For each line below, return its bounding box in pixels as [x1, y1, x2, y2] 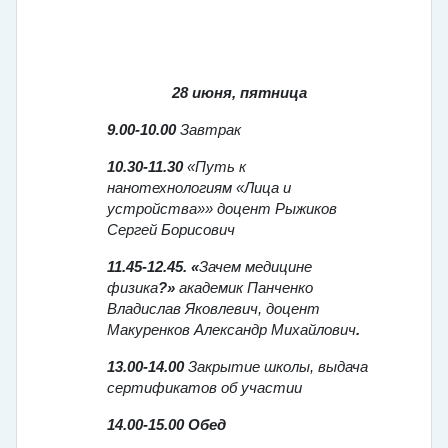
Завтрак [180, 122, 241, 139]
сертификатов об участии [107, 380, 302, 397]
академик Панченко [179, 280, 313, 297]
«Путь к [187, 159, 246, 176]
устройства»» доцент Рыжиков [107, 201, 337, 218]
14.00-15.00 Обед [107, 417, 226, 434]
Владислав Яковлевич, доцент [107, 301, 320, 318]
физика [107, 280, 158, 297]
